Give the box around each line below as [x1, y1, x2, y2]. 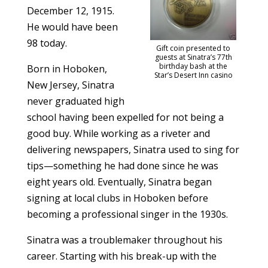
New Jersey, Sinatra [26, 78, 114, 92]
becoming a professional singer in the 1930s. [26, 208, 228, 221]
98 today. [26, 36, 67, 50]
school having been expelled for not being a [26, 111, 224, 124]
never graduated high [26, 95, 124, 108]
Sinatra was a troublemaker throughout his [26, 233, 223, 246]
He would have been [26, 20, 118, 33]
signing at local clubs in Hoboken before [26, 191, 208, 205]
